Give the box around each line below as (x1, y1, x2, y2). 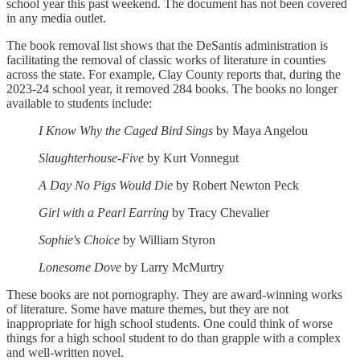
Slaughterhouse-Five (39, 151, 144, 166)
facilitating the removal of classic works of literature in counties (6, 53, 325, 67)
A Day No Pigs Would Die (39, 178, 173, 193)
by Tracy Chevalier (169, 206, 269, 220)
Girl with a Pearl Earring (39, 206, 169, 220)
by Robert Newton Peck (173, 178, 302, 193)
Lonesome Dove (39, 260, 121, 275)
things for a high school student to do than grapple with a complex (6, 331, 341, 346)
